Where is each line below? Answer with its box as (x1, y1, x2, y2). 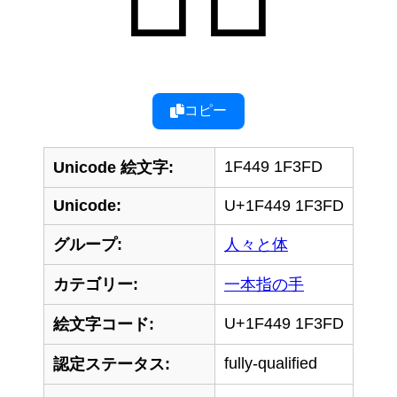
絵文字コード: (53, 315, 154, 333)
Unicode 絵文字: (53, 158, 174, 176)
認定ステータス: (53, 354, 170, 373)
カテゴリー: (53, 275, 138, 293)
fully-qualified (224, 354, 317, 372)
